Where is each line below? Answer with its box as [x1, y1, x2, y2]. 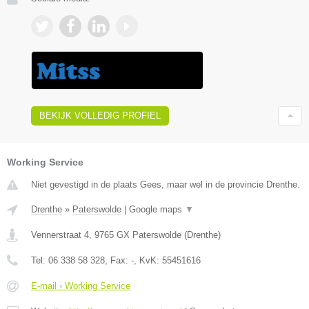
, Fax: [105, 255, 131, 266]
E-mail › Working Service [31, 280, 130, 291]
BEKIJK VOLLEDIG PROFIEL [39, 110, 161, 121]
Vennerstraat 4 [31, 229, 89, 240]
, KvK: [134, 255, 162, 266]
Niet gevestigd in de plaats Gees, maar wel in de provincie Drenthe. [31, 179, 300, 190]
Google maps [129, 203, 185, 215]
